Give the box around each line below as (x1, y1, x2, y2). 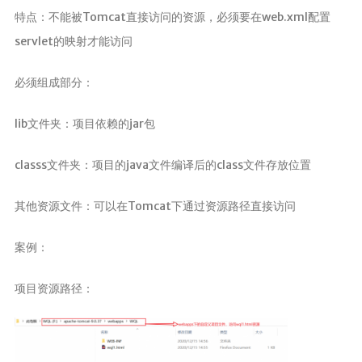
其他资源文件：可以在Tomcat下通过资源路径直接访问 (14, 199, 296, 214)
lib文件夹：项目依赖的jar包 (14, 116, 155, 132)
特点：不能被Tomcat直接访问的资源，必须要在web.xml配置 (14, 10, 330, 25)
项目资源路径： (14, 281, 94, 297)
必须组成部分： (14, 75, 94, 90)
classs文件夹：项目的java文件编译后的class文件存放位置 (14, 158, 311, 173)
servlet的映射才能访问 (14, 34, 133, 49)
